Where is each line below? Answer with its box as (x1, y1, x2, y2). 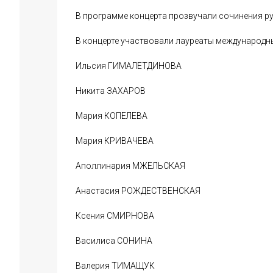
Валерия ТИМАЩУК (76, 261, 155, 271)
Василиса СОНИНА (76, 236, 152, 246)
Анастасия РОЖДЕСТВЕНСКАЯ (76, 186, 200, 196)
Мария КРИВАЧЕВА (76, 136, 154, 146)
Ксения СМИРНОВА (76, 211, 154, 221)
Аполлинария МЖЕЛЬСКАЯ (76, 161, 185, 171)
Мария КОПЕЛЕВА (76, 111, 147, 121)
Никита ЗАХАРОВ (76, 86, 146, 96)
